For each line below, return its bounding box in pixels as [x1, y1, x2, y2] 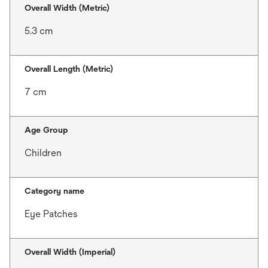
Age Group [25, 125, 68, 135]
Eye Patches [25, 208, 78, 220]
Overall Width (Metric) [25, 3, 109, 13]
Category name [25, 186, 84, 196]
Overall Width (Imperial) [25, 247, 115, 257]
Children [25, 147, 62, 159]
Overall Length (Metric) [25, 64, 113, 74]
